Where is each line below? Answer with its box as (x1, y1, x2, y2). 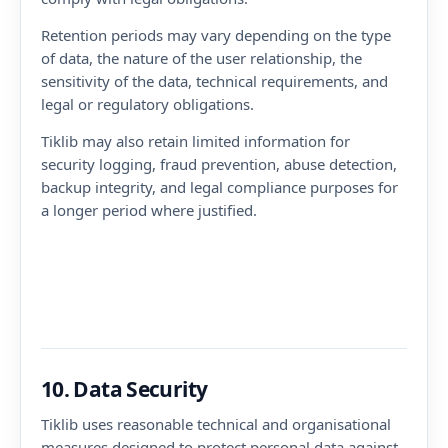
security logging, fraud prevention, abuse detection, (41, 154, 397, 174)
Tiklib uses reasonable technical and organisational (41, 414, 391, 434)
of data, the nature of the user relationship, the (41, 48, 362, 68)
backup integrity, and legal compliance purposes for (41, 177, 398, 197)
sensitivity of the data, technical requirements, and (41, 71, 388, 91)
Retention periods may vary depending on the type (41, 25, 391, 45)
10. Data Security (41, 375, 208, 403)
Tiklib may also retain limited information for (41, 131, 350, 151)
